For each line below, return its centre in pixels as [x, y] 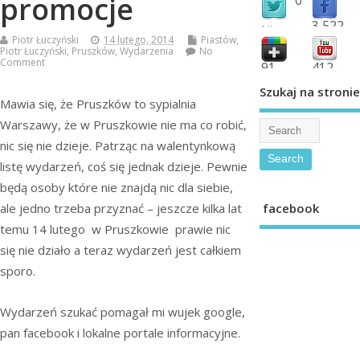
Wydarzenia [147, 51]
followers [278, 29]
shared [274, 82]
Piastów [219, 40]
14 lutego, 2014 [139, 40]
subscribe [329, 82]
